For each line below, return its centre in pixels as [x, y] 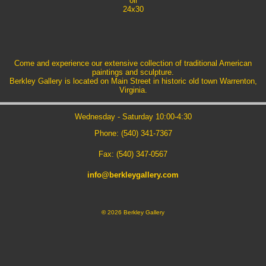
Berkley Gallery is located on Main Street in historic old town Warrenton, [133, 81]
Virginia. [133, 90]
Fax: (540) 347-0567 [133, 154]
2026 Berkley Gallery [135, 213]
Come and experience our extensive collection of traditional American [133, 64]
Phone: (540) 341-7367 [133, 134]
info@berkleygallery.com [133, 175]
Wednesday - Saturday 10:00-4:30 [133, 117]
